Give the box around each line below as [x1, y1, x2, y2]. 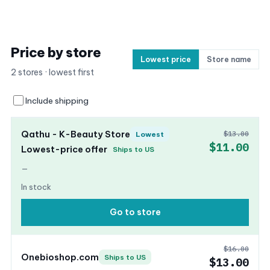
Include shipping [25, 95, 89, 106]
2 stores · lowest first [11, 67, 94, 78]
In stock [21, 182, 51, 192]
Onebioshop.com [21, 251, 99, 263]
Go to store [109, 207, 161, 218]
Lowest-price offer [21, 143, 107, 155]
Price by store [11, 44, 101, 61]
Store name [207, 54, 251, 64]
